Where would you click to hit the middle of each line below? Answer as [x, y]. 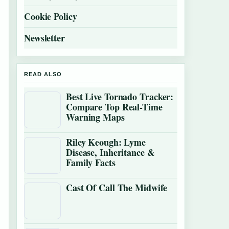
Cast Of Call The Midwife [117, 188]
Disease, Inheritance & [110, 152]
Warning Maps [95, 117]
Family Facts [91, 163]
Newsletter [44, 38]
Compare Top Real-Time [114, 107]
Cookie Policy [51, 16]
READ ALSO [43, 74]
